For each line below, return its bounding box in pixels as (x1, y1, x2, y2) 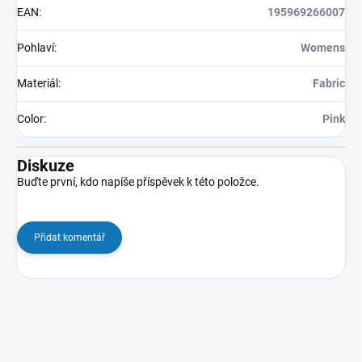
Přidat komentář (34, 232, 105, 244)
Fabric (313, 77, 345, 90)
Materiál (17, 77, 58, 90)
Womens (301, 41, 345, 55)
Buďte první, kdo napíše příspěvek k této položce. (17, 175, 259, 189)
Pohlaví (17, 41, 54, 55)
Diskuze (17, 156, 74, 176)
